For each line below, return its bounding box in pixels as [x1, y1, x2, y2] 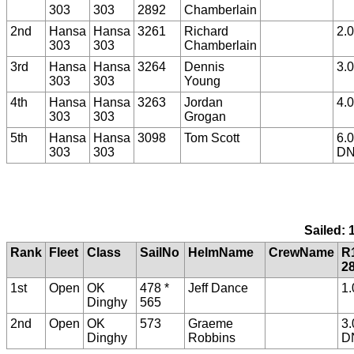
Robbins [188, 331, 235, 345]
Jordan [184, 95, 223, 109]
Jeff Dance [188, 281, 248, 296]
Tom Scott [184, 130, 239, 145]
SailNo [140, 246, 179, 260]
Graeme [188, 317, 233, 331]
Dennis [184, 59, 224, 73]
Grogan [184, 109, 226, 123]
